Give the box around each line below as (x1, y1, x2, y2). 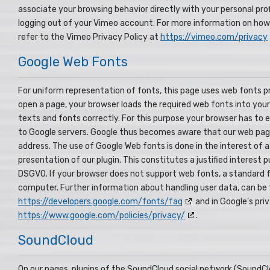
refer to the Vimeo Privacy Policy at (18, 31, 160, 42)
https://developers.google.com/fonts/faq (18, 196, 183, 207)
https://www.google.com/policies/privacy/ (18, 210, 185, 221)
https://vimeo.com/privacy (160, 31, 268, 42)
